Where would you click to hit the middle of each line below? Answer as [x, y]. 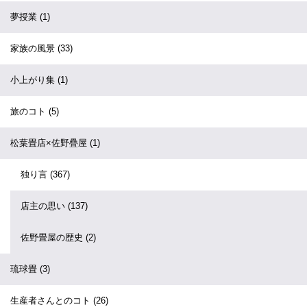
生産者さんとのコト [52, 300]
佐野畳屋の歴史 [53, 237]
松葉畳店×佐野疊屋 [50, 143]
